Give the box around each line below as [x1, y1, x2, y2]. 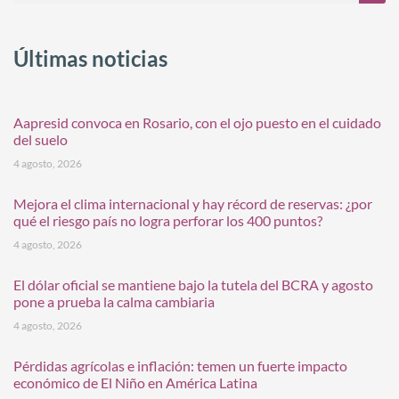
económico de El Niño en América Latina [13, 373, 257, 391]
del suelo [13, 130, 68, 148]
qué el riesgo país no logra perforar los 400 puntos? [13, 211, 322, 229]
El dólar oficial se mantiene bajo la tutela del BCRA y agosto [13, 275, 373, 293]
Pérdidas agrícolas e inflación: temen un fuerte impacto [13, 356, 347, 374]
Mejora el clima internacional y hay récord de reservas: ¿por [13, 194, 372, 212]
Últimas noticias [13, 45, 167, 71]
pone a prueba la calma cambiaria [13, 292, 215, 310]
